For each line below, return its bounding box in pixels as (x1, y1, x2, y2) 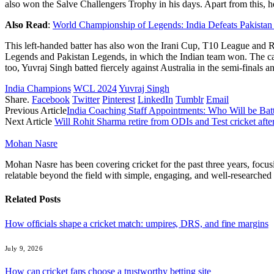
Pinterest (102, 94, 135, 105)
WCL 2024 (73, 83, 117, 94)
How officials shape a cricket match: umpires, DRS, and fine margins (5, 218, 268, 229)
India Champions (5, 83, 71, 94)
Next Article (5, 116, 54, 127)
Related (5, 194, 39, 205)
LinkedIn (138, 94, 173, 105)
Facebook (32, 94, 70, 105)
